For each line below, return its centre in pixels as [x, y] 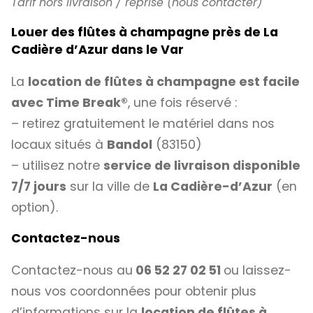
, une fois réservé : [182, 102]
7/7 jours [39, 186]
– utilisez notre [57, 165]
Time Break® [87, 102]
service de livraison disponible [202, 165]
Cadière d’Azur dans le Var [97, 50]
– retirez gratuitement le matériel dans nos [143, 123]
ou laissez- [257, 270]
